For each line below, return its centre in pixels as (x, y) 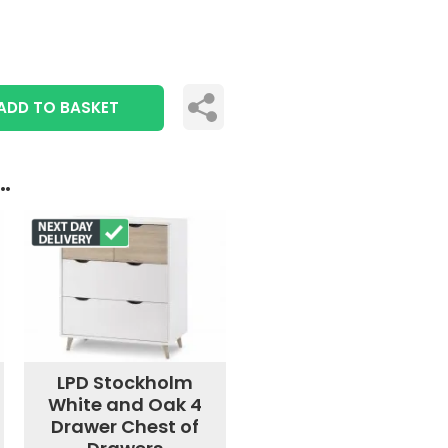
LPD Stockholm (124, 383)
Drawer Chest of (124, 427)
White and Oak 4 (124, 405)
